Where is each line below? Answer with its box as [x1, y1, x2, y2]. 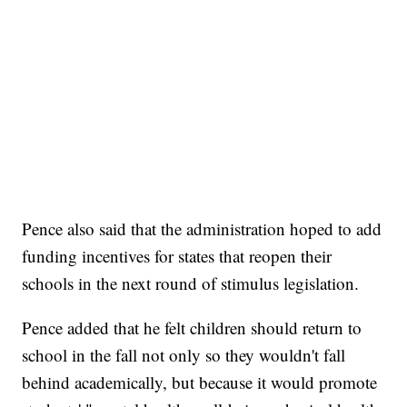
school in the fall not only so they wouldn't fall [22, 343, 346, 367]
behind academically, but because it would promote [22, 371, 378, 394]
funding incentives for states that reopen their [22, 244, 333, 268]
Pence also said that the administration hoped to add [22, 217, 382, 241]
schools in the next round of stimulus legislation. [22, 272, 360, 295]
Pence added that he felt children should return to [22, 316, 362, 340]
